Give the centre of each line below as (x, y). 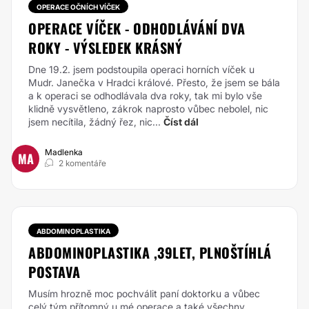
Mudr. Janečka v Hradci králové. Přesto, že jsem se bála (154, 82)
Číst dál (181, 122)
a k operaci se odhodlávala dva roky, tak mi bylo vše (145, 96)
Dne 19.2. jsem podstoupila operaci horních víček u (141, 69)
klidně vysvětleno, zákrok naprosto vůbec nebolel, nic (148, 109)
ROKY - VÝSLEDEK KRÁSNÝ (105, 48)
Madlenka (64, 152)
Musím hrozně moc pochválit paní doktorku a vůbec (144, 293)
